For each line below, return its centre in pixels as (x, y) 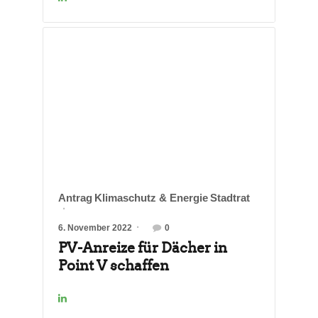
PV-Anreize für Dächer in (143, 248)
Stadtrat (230, 198)
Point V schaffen (114, 266)
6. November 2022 (95, 228)
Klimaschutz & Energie (151, 198)
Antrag (75, 198)
